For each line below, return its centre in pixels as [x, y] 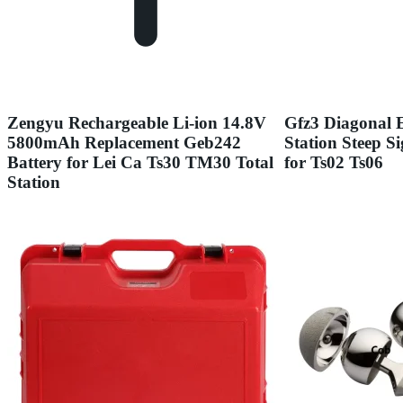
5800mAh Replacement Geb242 [124, 142]
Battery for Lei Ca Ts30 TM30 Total [140, 162]
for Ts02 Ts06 [334, 162]
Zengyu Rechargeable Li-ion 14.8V [137, 122]
